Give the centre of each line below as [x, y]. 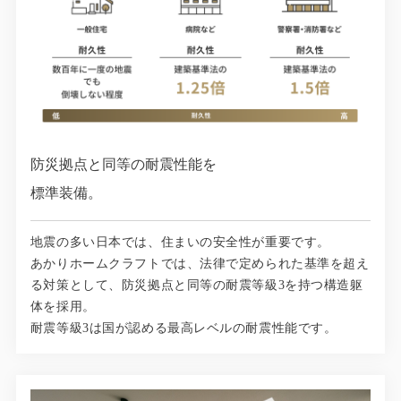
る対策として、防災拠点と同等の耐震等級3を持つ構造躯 [196, 285]
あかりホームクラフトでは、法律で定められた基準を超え [200, 263]
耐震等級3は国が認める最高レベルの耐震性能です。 [183, 328]
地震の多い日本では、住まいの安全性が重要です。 [180, 242]
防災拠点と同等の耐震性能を [123, 164]
